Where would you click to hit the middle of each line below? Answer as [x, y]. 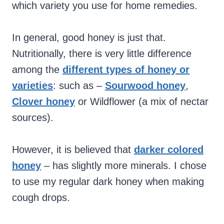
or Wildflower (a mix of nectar [142, 102]
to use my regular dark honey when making [108, 182]
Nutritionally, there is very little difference [102, 54]
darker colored [169, 150]
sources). [33, 118]
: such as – [79, 86]
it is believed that [95, 150]
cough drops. [41, 198]
